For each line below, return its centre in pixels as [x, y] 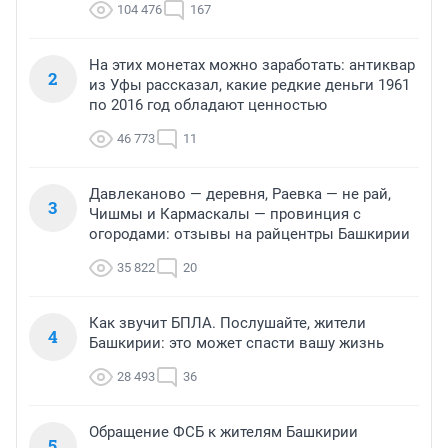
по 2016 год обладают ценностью [208, 105]
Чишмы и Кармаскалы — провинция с [225, 214]
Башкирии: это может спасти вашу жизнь [236, 343]
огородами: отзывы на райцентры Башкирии [249, 234]
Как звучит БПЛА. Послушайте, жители [227, 323]
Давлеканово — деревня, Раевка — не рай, [240, 194]
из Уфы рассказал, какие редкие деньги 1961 [249, 85]
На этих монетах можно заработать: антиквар [252, 65]
